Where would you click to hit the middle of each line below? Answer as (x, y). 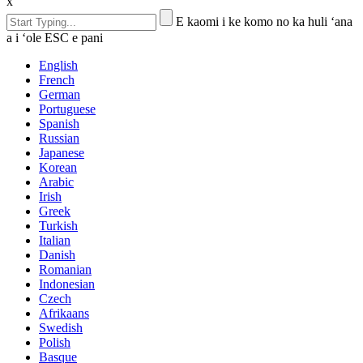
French (57, 79)
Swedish (61, 327)
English (58, 65)
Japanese (62, 152)
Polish (55, 342)
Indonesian (67, 284)
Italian (55, 240)
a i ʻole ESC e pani (55, 37)
